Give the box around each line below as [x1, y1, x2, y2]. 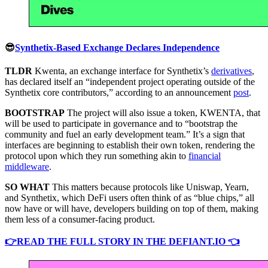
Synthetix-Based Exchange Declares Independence [15, 42, 220, 53]
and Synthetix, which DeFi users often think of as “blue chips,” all [5, 193, 254, 203]
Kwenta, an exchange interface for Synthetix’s [32, 66, 211, 77]
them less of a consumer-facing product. [5, 214, 155, 225]
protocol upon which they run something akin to [5, 151, 188, 162]
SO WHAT [5, 182, 52, 193]
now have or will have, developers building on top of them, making [5, 203, 258, 214]
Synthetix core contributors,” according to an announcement [5, 87, 233, 98]
